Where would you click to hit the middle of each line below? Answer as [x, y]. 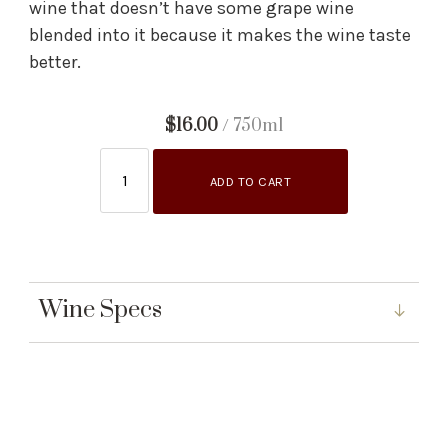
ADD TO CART [250, 181]
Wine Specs [101, 310]
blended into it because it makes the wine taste [220, 34]
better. [57, 61]
